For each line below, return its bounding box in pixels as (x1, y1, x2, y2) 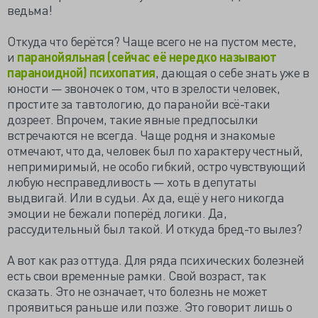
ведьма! (7, 1, 53, 18)
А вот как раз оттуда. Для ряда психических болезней (7, 251, 305, 268)
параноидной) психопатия (7, 64, 155, 80)
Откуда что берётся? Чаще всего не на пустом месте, (7, 33, 296, 49)
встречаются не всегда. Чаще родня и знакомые (7, 126, 275, 143)
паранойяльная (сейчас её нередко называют (17, 48, 277, 65)
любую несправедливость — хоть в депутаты (7, 173, 256, 190)
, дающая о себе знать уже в (155, 64, 309, 80)
